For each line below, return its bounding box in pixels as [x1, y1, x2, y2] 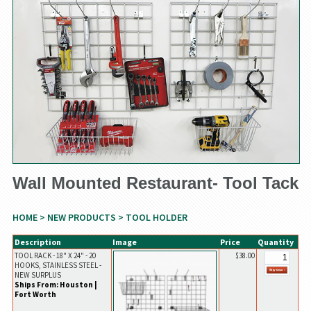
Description [14, 237, 61, 248]
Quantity [257, 237, 294, 248]
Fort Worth [14, 289, 56, 300]
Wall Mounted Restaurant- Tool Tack [12, 174, 299, 193]
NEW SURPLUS [14, 270, 61, 280]
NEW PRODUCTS [47, 211, 116, 224]
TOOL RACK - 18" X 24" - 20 [14, 251, 96, 261]
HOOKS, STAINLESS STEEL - [14, 260, 101, 271]
